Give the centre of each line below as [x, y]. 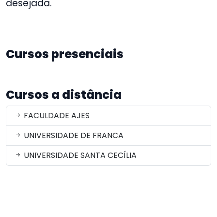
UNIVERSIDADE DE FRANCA [73, 135]
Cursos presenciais [65, 54]
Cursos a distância [64, 95]
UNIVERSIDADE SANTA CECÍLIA [79, 155]
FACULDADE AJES [56, 116]
